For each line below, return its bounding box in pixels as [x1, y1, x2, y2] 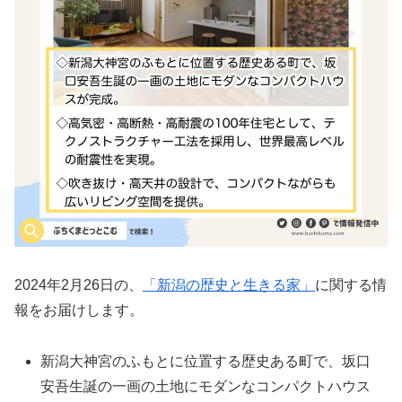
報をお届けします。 [14, 302, 144, 319]
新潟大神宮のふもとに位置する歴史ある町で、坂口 [40, 353, 371, 369]
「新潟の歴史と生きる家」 [143, 277, 315, 293]
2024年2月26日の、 [14, 277, 143, 293]
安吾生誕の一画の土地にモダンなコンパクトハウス [40, 378, 371, 394]
